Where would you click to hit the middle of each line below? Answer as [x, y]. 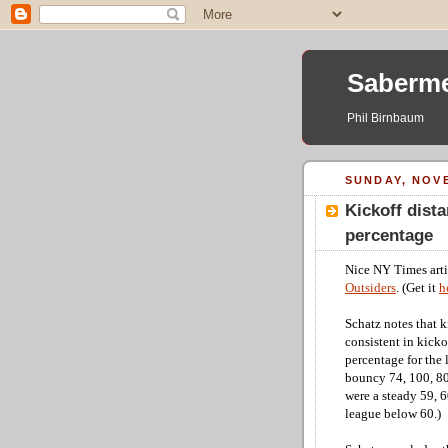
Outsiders [370, 287]
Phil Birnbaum [385, 118]
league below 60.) [393, 413]
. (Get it [417, 287]
